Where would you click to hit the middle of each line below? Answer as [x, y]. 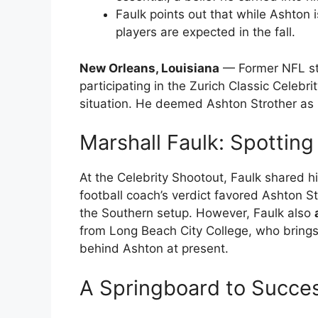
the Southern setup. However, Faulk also [197, 213]
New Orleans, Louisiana [149, 68]
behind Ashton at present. [154, 249]
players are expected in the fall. [205, 32]
